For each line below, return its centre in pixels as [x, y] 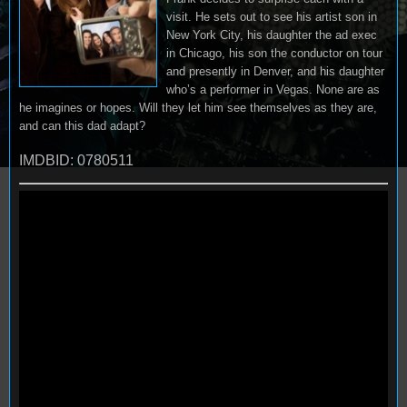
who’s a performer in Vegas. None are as [273, 89]
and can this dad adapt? [82, 126]
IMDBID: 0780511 [76, 160]
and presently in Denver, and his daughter [275, 71]
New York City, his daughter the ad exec [272, 35]
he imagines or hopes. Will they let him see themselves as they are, [198, 108]
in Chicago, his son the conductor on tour [274, 53]
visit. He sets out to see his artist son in [272, 17]
